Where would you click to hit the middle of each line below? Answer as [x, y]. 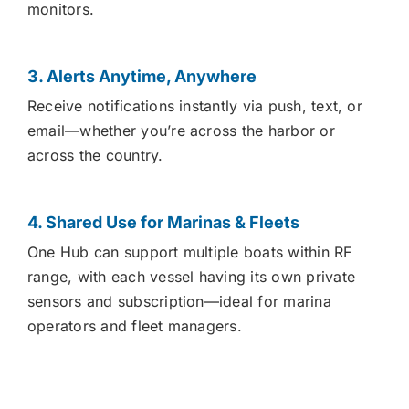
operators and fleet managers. [134, 326]
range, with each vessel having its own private [191, 277]
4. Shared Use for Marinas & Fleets [163, 223]
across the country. [95, 156]
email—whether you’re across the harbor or [181, 131]
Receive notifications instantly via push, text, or [194, 106]
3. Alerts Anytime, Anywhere [142, 77]
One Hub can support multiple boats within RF [189, 252]
